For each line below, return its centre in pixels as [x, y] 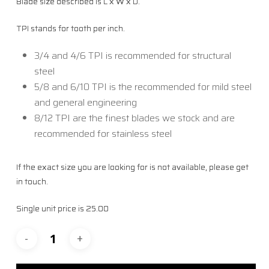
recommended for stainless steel [103, 133]
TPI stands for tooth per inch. [70, 28]
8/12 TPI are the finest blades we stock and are [134, 118]
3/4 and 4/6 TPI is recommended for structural [132, 55]
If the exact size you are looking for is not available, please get [132, 167]
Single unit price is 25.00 [62, 208]
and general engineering [85, 102]
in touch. [32, 181]
